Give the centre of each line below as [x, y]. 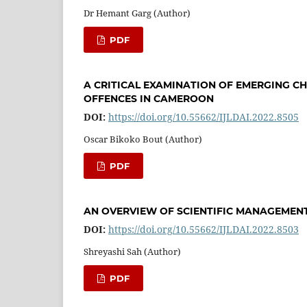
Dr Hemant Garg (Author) [137, 13]
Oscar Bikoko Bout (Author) [143, 139]
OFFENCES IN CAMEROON [149, 98]
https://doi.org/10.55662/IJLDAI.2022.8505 [204, 116]
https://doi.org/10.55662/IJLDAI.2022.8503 [204, 229]
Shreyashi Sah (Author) [132, 251]
